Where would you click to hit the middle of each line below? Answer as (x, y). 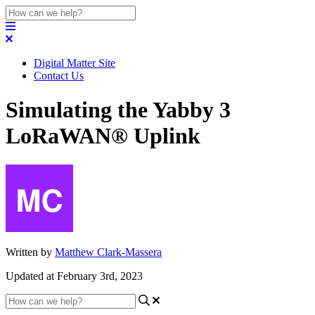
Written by (30, 252)
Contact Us (59, 76)
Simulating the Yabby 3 (118, 110)
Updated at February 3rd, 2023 (74, 276)
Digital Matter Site (75, 63)
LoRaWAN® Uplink (103, 136)
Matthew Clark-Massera (108, 252)
